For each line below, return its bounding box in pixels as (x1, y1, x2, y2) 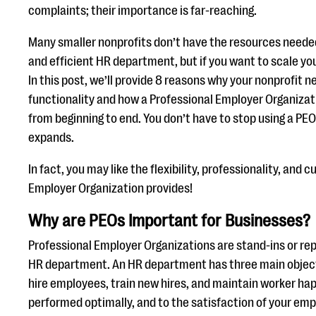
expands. (28, 130, 74, 145)
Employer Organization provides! (28, 181, 193, 195)
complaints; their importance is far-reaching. (28, 4, 259, 18)
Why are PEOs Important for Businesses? (28, 211, 314, 231)
